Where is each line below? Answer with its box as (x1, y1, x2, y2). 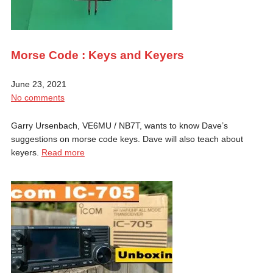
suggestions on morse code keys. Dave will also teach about (10, 133, 243, 144)
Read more (41, 147, 85, 157)
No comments (10, 92, 65, 102)
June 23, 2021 (10, 79, 66, 89)
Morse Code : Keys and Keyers (10, 48, 184, 62)
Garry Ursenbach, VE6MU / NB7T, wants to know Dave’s (10, 120, 228, 130)
